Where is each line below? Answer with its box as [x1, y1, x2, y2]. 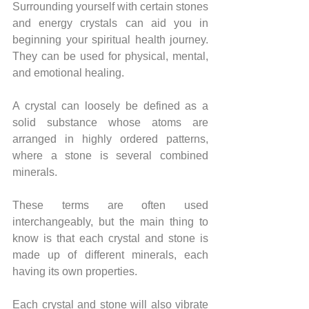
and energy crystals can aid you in [12, 17, 208, 29]
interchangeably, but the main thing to [12, 215, 208, 228]
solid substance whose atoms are [12, 116, 208, 128]
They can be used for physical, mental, [12, 50, 208, 62]
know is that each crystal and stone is [12, 232, 208, 244]
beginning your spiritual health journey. [12, 33, 208, 46]
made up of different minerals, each [12, 248, 208, 261]
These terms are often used [12, 199, 208, 211]
